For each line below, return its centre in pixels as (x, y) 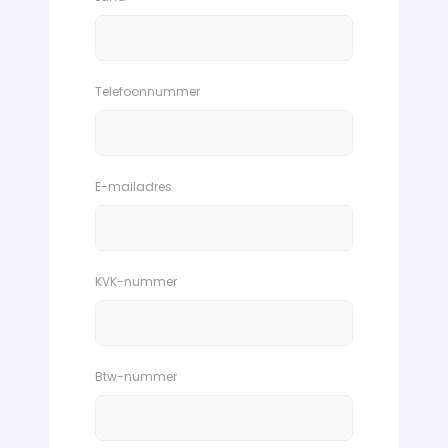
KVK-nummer (136, 282)
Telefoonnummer (147, 92)
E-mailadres (133, 187)
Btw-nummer (136, 377)
